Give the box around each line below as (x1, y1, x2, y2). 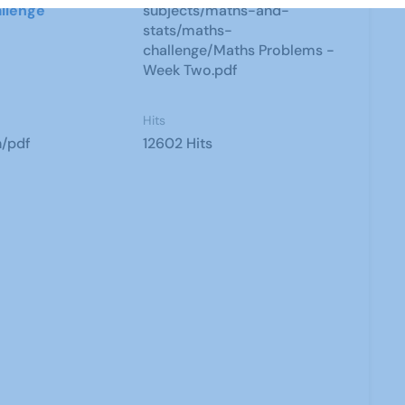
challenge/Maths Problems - (143, 41, 335, 60)
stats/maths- (143, 21, 233, 40)
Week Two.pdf (143, 61, 239, 80)
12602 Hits (143, 134, 213, 153)
